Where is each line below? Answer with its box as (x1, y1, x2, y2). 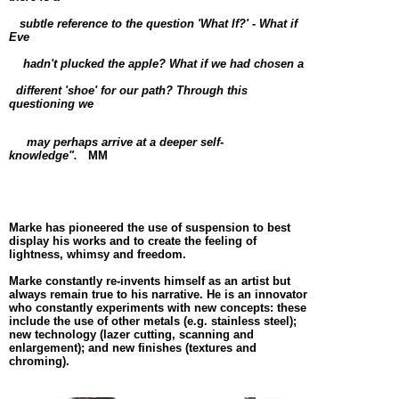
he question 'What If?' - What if (129, 16, 297, 30)
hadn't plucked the (9, 56, 128, 70)
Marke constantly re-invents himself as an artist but (9, 273, 290, 288)
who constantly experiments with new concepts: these (9, 300, 306, 314)
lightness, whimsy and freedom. (9, 247, 186, 261)
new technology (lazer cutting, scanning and (9, 327, 254, 341)
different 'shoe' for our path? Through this (9, 83, 248, 97)
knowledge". (9, 148, 77, 162)
